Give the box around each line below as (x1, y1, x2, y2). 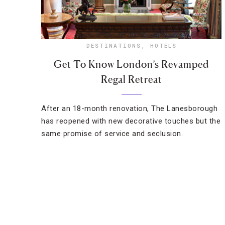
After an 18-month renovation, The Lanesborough (41, 104, 217, 113)
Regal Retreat (100, 73, 162, 85)
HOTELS (150, 42, 177, 49)
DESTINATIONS (86, 42, 141, 49)
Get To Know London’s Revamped (54, 58, 209, 70)
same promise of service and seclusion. (41, 129, 183, 138)
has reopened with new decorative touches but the (41, 117, 220, 126)
